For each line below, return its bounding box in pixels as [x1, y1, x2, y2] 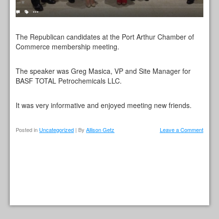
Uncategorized [39, 126, 74, 134]
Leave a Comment [159, 126, 203, 134]
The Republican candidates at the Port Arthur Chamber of [16, 32, 195, 42]
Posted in [16, 126, 40, 134]
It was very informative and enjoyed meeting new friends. [16, 100, 192, 110]
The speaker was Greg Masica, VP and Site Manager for [16, 66, 191, 76]
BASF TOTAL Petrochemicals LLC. [16, 76, 122, 86]
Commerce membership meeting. [16, 42, 120, 52]
